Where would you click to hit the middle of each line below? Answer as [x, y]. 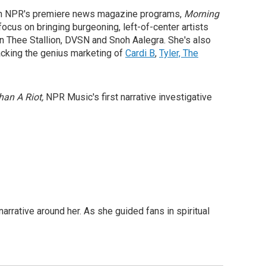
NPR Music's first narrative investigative [129, 97]
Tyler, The [179, 53]
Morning [202, 14]
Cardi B [140, 53]
